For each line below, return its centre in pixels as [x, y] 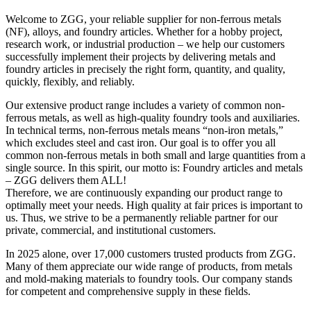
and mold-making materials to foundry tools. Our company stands [149, 278]
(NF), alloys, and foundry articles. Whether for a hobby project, [144, 31]
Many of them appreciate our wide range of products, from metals [149, 266]
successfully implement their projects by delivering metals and [141, 56]
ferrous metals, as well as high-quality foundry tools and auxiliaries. [153, 117]
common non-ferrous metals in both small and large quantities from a [155, 155]
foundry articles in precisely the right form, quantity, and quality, [145, 69]
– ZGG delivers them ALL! [66, 180]
